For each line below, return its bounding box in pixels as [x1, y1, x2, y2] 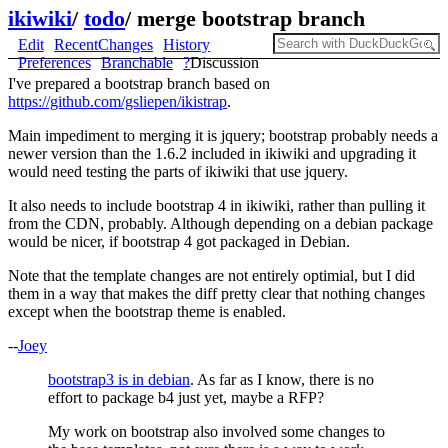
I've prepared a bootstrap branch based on [8, 75, 270, 92]
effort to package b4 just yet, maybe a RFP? [48, 389, 324, 406]
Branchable [100, 54, 173, 71]
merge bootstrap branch [137, 6, 365, 31]
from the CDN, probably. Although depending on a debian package [8, 215, 433, 232]
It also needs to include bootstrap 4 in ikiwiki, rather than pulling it [8, 197, 425, 214]
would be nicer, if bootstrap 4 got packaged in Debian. [8, 233, 350, 250]
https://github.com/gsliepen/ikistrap [8, 93, 227, 110]
